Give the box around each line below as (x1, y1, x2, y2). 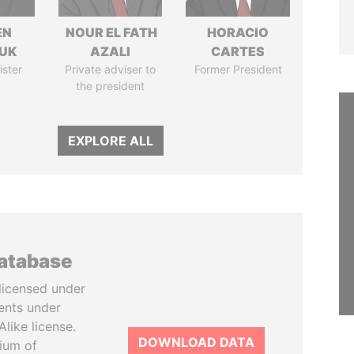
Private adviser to (65, 62, 156, 76)
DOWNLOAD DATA (138, 334, 254, 350)
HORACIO (207, 24, 269, 40)
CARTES (211, 43, 265, 59)
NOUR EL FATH (63, 24, 158, 40)
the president (76, 79, 145, 92)
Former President (194, 62, 282, 76)
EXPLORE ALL (67, 133, 153, 149)
